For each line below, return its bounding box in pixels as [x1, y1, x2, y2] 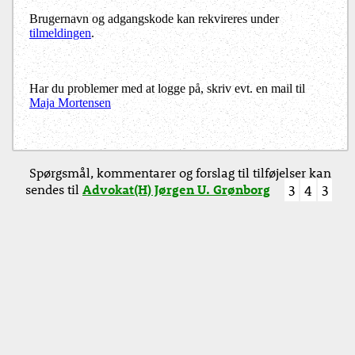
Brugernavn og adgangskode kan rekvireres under [29, 12, 279, 26]
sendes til [25, 181, 82, 198]
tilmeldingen [29, 26, 91, 40]
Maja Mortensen [29, 96, 111, 110]
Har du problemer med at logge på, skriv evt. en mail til [29, 82, 305, 96]
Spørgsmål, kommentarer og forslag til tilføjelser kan [29, 164, 331, 181]
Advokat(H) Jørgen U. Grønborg [82, 181, 270, 198]
